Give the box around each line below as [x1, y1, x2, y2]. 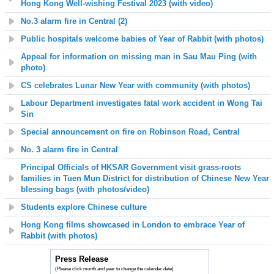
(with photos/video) [76, 185, 149, 194]
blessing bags [21, 185, 76, 194]
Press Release [54, 254, 108, 264]
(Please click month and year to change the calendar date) [54, 265, 174, 272]
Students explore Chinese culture [21, 202, 147, 212]
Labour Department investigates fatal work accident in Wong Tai [21, 98, 262, 108]
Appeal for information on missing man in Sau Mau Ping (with [21, 52, 257, 61]
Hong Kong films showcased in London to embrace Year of [21, 220, 245, 229]
